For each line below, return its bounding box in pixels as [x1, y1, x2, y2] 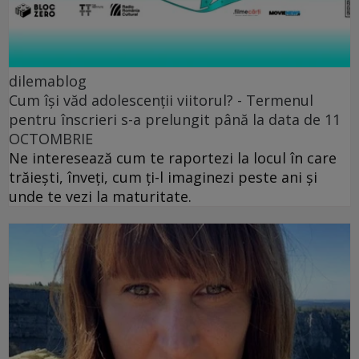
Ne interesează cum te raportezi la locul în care [9, 147, 337, 167]
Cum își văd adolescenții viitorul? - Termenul [9, 90, 313, 110]
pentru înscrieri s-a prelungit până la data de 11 [9, 109, 341, 129]
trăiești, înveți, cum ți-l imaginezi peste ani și [9, 167, 317, 187]
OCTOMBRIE [9, 128, 93, 148]
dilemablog [9, 71, 87, 91]
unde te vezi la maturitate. [9, 186, 192, 206]
